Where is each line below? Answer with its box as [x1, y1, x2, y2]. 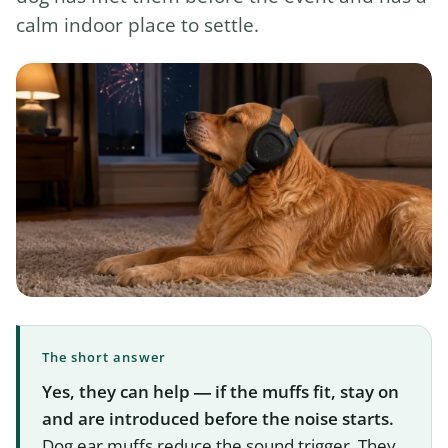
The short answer [42, 348, 166, 367]
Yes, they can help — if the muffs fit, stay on [42, 380, 399, 404]
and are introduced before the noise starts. [42, 407, 394, 431]
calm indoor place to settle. [16, 12, 259, 38]
